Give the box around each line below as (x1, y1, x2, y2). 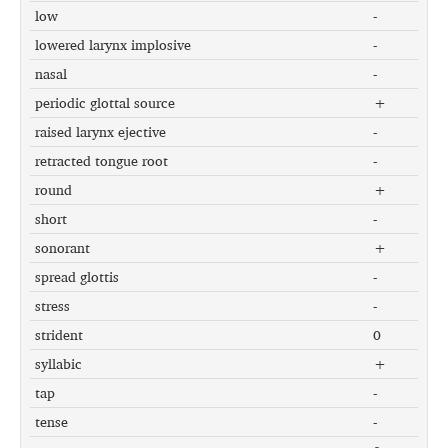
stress (35, 294, 70, 318)
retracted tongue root (35, 149, 168, 173)
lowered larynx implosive (35, 33, 191, 57)
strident (35, 323, 83, 347)
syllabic (35, 352, 82, 376)
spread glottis (35, 265, 119, 289)
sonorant (35, 236, 90, 260)
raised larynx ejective (35, 120, 166, 144)
